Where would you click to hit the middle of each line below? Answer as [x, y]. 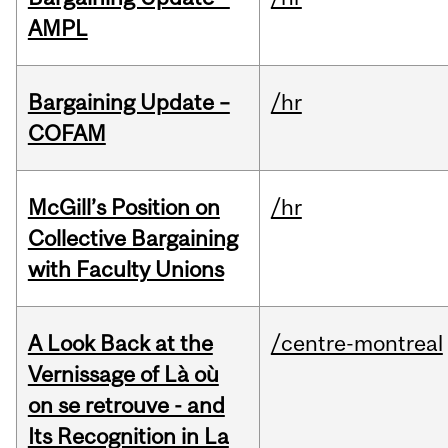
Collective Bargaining [132, 238]
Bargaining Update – [128, 102]
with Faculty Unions [125, 269]
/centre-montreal [356, 343]
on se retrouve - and [126, 405]
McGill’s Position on [123, 207]
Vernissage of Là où [123, 374]
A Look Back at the [120, 343]
